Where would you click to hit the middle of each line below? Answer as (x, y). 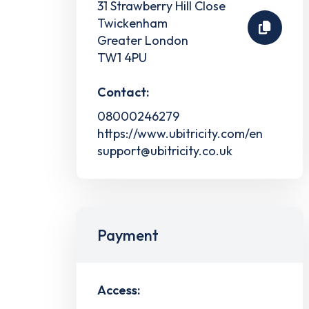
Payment (128, 235)
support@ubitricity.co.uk (165, 150)
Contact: (123, 92)
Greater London (143, 40)
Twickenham (132, 23)
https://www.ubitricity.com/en (180, 133)
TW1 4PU (122, 57)
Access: (119, 290)
